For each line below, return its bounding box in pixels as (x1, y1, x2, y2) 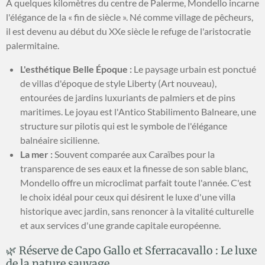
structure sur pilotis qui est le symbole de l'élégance (20, 119, 227, 131)
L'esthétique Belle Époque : (20, 63, 132, 75)
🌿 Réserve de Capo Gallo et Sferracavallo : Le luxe (6, 243, 257, 257)
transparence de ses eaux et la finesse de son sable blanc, (20, 162, 248, 174)
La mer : (20, 148, 53, 160)
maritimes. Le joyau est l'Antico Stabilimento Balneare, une (20, 105, 256, 117)
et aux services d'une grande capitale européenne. (20, 219, 221, 231)
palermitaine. (6, 39, 59, 51)
